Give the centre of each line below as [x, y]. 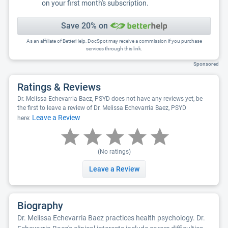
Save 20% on [85, 26]
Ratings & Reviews [59, 87]
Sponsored [206, 64]
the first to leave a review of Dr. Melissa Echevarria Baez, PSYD [102, 108]
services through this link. [114, 49]
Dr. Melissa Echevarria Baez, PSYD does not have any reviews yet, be [110, 99]
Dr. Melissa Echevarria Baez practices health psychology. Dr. [111, 218]
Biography [40, 206]
